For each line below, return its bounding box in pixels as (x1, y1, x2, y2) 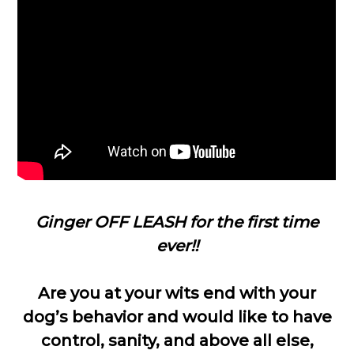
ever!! (156, 236, 198, 255)
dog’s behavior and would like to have (22, 307, 332, 326)
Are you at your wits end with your (38, 284, 316, 303)
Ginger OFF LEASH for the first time (36, 213, 318, 232)
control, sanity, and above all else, (40, 331, 314, 350)
